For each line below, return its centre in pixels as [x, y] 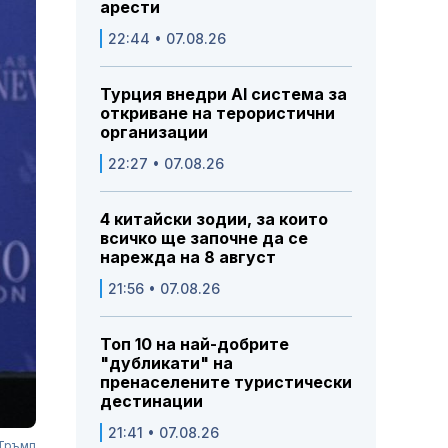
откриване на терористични [217, 113]
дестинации [151, 401]
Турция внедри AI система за [223, 94]
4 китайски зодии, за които [214, 219]
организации [154, 132]
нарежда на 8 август [188, 257]
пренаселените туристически [226, 382]
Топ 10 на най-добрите [194, 344]
